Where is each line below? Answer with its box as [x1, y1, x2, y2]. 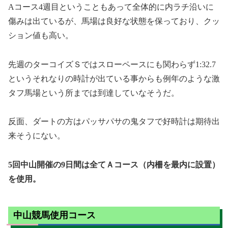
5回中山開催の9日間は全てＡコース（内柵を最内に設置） [8, 160, 220, 169]
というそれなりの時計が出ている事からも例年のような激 [8, 74, 220, 83]
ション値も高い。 [8, 31, 73, 40]
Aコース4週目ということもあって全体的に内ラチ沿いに [8, 2, 214, 11]
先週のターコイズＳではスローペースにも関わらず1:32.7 [8, 60, 216, 69]
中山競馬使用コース [13, 210, 96, 221]
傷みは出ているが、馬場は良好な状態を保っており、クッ [8, 16, 220, 25]
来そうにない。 [8, 131, 65, 140]
